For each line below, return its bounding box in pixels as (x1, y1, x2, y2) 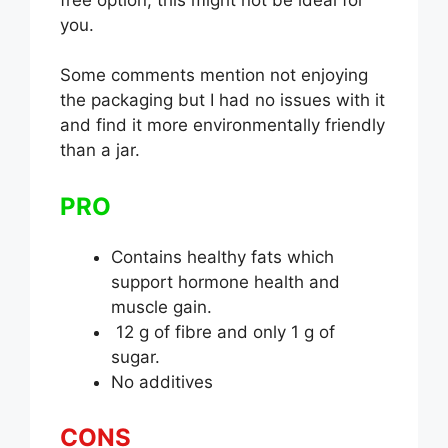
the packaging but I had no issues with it (60, 90, 385, 111)
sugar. (111, 346, 160, 367)
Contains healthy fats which (111, 246, 334, 267)
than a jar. (60, 140, 140, 161)
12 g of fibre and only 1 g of (111, 321, 335, 342)
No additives (111, 371, 213, 392)
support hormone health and (111, 271, 340, 292)
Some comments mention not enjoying (60, 65, 368, 86)
